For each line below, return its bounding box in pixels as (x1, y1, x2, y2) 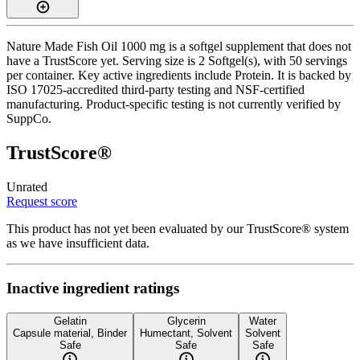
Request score (6, 194, 77, 208)
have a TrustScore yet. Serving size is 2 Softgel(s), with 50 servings (6, 53, 347, 67)
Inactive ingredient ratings (6, 280, 179, 297)
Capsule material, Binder (13, 327, 127, 340)
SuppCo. (6, 111, 51, 125)
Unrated (6, 179, 47, 194)
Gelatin (53, 315, 87, 328)
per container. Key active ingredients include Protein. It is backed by (6, 67, 351, 82)
